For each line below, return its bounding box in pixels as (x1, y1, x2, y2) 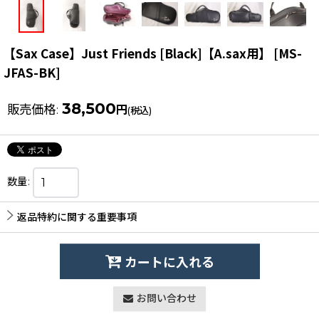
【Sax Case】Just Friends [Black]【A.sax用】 (4, 44, 271, 63)
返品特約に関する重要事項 (17, 211, 137, 224)
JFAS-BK (4, 63, 56, 82)
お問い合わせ (136, 292, 197, 305)
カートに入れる (124, 255, 214, 271)
